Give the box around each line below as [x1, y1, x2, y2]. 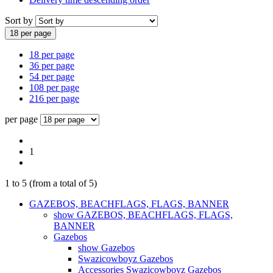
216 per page [29, 93, 79, 104]
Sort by [5, 15, 35, 26]
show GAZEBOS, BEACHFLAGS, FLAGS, [54, 209, 233, 220]
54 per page [29, 71, 74, 82]
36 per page [29, 60, 74, 71]
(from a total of [27, 177, 89, 188]
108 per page [29, 82, 79, 93]
